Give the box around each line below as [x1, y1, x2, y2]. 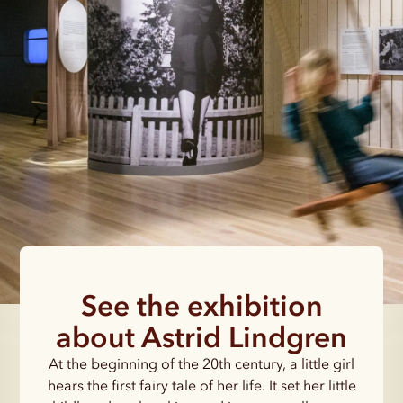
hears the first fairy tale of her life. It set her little [47, 375, 356, 394]
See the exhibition [80, 287, 323, 323]
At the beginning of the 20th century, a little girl [49, 354, 354, 372]
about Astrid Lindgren [56, 318, 347, 354]
